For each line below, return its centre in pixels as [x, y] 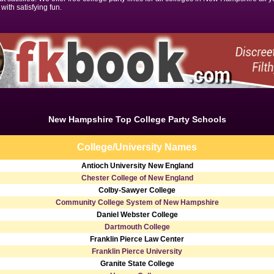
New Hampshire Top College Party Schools [137, 119]
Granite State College [137, 264]
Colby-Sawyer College [137, 190]
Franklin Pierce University [137, 251]
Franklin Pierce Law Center [137, 239]
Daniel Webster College [137, 215]
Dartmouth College [137, 227]
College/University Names [137, 147]
